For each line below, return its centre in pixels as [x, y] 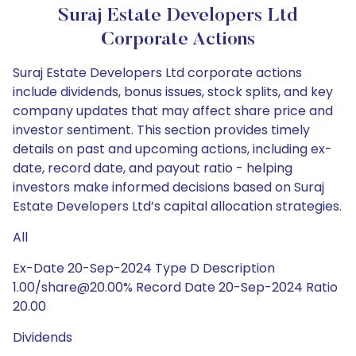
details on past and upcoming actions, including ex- [172, 149]
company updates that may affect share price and [173, 111]
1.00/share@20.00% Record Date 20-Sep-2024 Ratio [175, 287]
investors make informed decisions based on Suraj [168, 187]
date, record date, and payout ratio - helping [153, 168]
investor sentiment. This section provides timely [161, 130]
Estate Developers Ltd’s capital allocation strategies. [177, 206]
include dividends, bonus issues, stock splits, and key [173, 92]
